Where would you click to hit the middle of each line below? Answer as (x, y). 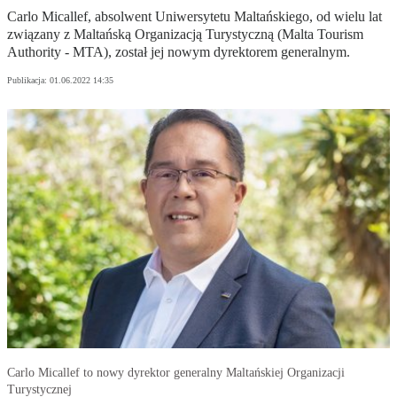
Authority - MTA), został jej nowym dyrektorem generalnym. (179, 52)
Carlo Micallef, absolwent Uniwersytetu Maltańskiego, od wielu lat (195, 17)
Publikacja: (28, 81)
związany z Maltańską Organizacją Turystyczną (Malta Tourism (185, 35)
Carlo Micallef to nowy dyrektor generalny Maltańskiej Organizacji (176, 373)
